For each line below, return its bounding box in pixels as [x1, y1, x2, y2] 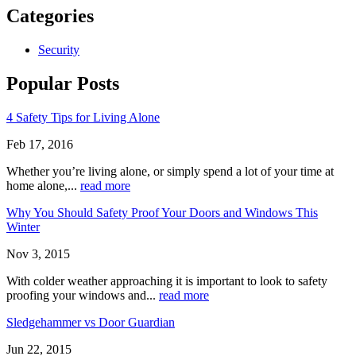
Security [38, 42, 79, 56]
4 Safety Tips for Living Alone [6, 110, 160, 124]
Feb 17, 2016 [6, 137, 73, 151]
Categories [6, 6, 94, 27]
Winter [6, 219, 40, 234]
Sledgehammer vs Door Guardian [6, 315, 175, 329]
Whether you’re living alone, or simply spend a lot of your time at [6, 164, 334, 178]
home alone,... [6, 178, 80, 192]
